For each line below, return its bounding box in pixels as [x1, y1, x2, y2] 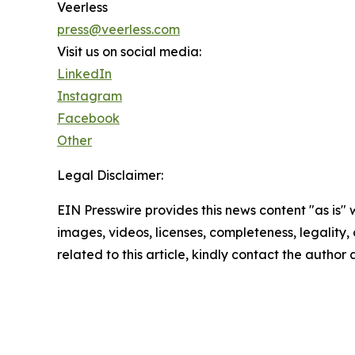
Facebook [57, 109, 120, 126]
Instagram [57, 87, 122, 104]
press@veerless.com [57, 21, 180, 37]
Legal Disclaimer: [57, 166, 163, 183]
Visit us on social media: [57, 43, 201, 59]
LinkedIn [57, 65, 112, 82]
